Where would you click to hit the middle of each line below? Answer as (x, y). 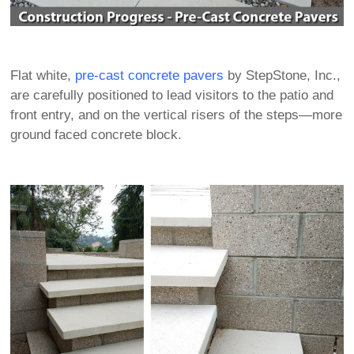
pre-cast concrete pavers (150, 76)
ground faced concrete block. (96, 135)
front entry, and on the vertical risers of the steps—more (177, 115)
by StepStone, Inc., (282, 76)
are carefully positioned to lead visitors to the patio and (172, 96)
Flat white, (43, 76)
